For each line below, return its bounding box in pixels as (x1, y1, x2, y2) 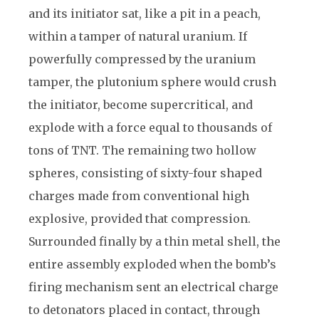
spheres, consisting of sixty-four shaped (28, 166, 262, 180)
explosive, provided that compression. (28, 211, 251, 226)
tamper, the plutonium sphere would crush (28, 75, 276, 89)
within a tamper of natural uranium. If (28, 29, 247, 43)
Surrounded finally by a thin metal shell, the (28, 234, 281, 249)
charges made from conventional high (28, 189, 249, 203)
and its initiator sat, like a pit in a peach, (28, 6, 261, 21)
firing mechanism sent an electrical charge (28, 280, 278, 294)
